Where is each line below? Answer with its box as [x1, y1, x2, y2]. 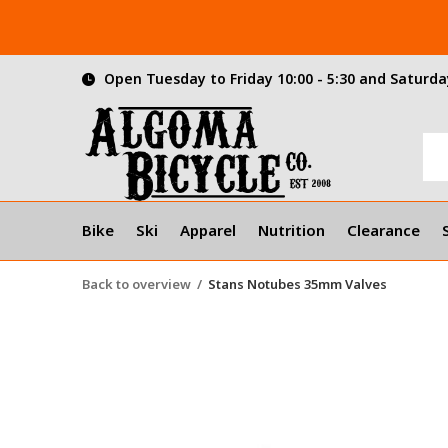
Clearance [347, 219, 420, 240]
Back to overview [82, 275, 191, 293]
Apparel [180, 219, 236, 240]
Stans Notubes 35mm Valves [208, 275, 387, 293]
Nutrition [258, 219, 325, 240]
